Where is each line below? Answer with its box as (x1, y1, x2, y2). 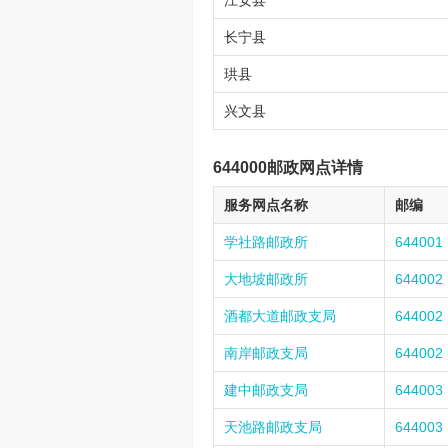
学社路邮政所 (224, 234, 308, 250)
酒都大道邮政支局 (224, 308, 336, 324)
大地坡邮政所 (224, 271, 308, 287)
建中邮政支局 (224, 382, 308, 398)
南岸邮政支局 (224, 345, 308, 361)
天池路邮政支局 (224, 419, 322, 435)
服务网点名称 (224, 197, 308, 213)
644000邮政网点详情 (213, 159, 363, 176)
